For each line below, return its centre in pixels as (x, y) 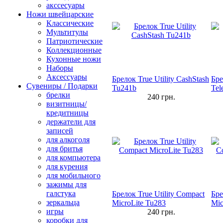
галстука (61, 193)
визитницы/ (66, 104)
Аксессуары (67, 77)
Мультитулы (67, 32)
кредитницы (67, 113)
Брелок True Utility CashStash (161, 79)
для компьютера (73, 158)
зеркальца (63, 202)
